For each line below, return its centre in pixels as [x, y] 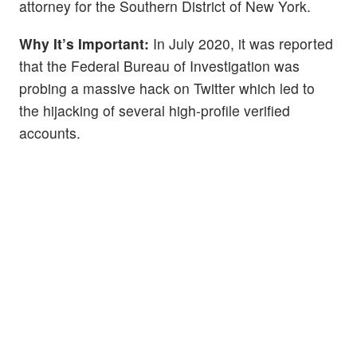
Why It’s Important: [84, 44]
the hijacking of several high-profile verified [155, 111]
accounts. [52, 133]
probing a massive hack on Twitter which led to [167, 88]
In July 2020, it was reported [241, 44]
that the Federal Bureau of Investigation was [159, 66]
